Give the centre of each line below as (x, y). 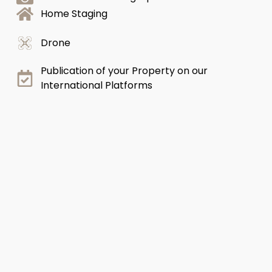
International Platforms (96, 86)
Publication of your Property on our (124, 71)
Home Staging (74, 14)
